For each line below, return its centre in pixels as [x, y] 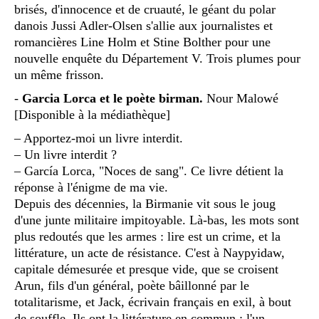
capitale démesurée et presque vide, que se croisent [146, 269]
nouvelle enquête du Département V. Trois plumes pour [157, 58]
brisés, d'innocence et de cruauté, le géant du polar [145, 9]
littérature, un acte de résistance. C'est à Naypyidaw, [150, 252]
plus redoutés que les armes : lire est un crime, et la [147, 236]
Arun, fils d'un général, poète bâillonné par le [132, 285]
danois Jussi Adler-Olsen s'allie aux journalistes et [143, 25]
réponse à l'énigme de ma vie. [91, 187]
